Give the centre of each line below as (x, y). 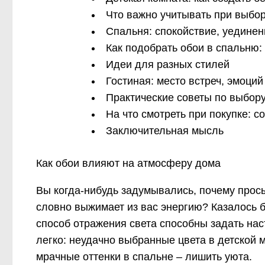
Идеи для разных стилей (168, 65)
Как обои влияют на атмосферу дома (128, 164)
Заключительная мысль (165, 131)
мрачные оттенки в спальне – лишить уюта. (144, 257)
